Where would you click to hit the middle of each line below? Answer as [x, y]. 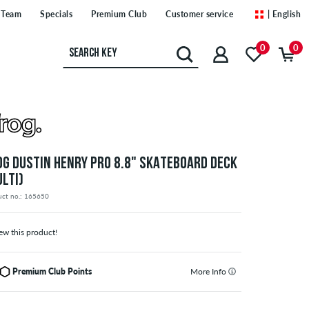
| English [284, 14]
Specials [56, 14]
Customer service [199, 14]
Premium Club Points [52, 272]
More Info [209, 272]
